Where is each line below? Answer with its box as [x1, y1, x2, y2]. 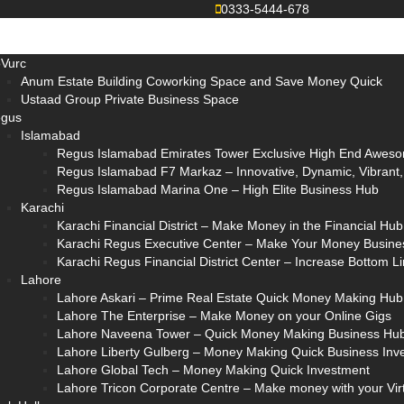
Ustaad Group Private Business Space [21, 92, 239, 106]
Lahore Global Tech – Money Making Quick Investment [57, 363, 370, 377]
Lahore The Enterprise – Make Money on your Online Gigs [57, 308, 391, 323]
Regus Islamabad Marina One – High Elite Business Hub [57, 182, 379, 197]
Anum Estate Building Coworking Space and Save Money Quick [21, 74, 382, 88]
